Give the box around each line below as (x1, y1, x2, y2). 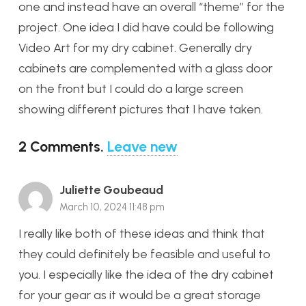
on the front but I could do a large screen (18, 81, 243, 97)
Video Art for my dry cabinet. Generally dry (18, 40, 252, 56)
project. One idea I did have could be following (18, 20, 274, 36)
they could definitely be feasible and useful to (18, 247, 270, 262)
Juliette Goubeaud (59, 182, 163, 198)
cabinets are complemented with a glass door (18, 61, 273, 76)
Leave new (107, 138, 178, 156)
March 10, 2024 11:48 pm (59, 201, 165, 214)
